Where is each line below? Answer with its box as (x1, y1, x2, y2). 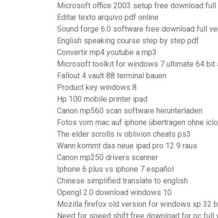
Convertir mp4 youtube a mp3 (57, 48, 157, 57)
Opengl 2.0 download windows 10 (57, 188, 172, 197)
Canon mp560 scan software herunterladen (57, 106, 202, 115)
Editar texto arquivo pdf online (57, 13, 159, 22)
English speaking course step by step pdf (57, 36, 199, 45)
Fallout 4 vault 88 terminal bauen (57, 71, 166, 80)
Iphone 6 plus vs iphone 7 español (57, 164, 174, 174)
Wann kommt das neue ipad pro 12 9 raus (57, 141, 197, 150)
